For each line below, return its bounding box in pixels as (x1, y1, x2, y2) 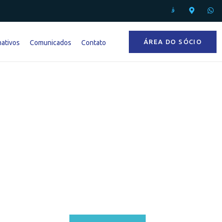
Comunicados (30, 38, 72, 47)
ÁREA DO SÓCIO (144, 38, 202, 45)
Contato (81, 38, 107, 47)
